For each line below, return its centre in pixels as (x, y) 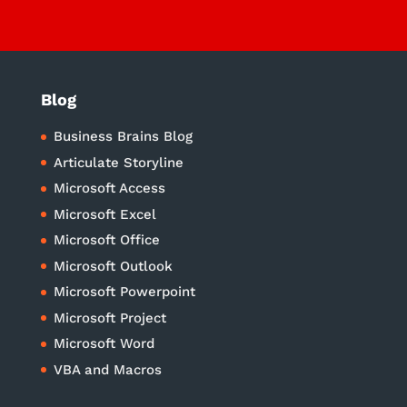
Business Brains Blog (123, 137)
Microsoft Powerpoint (124, 292)
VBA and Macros (107, 369)
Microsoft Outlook (113, 266)
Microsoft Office (106, 240)
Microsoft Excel (104, 214)
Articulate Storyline (118, 162)
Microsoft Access (109, 189)
